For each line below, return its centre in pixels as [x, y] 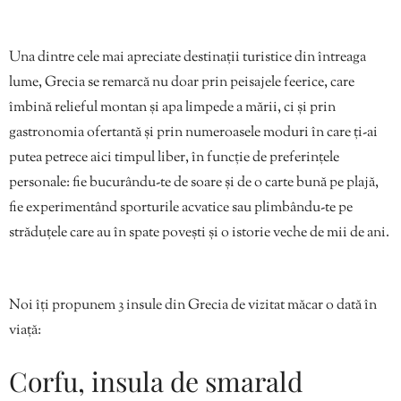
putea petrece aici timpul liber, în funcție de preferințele [174, 158]
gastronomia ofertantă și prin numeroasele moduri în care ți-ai [193, 132]
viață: [25, 330]
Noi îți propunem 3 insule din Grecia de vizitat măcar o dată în [193, 305]
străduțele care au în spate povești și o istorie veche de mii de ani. [199, 233]
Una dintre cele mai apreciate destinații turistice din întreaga [188, 57]
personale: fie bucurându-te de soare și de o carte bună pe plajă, [194, 183]
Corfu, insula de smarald [156, 381]
